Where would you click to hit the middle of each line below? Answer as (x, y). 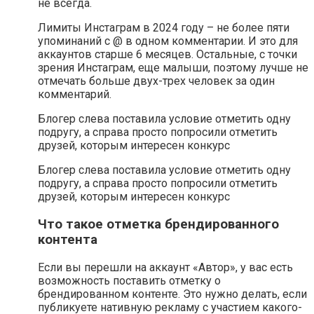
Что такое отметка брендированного (158, 225)
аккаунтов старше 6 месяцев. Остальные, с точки (168, 55)
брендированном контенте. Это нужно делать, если (172, 294)
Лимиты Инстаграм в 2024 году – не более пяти (164, 28)
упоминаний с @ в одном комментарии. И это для (168, 41)
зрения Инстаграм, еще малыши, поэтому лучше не (173, 68)
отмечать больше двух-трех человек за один (156, 81)
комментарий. (75, 95)
